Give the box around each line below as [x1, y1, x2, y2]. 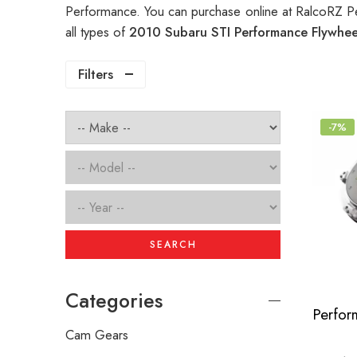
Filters [78, 65, 113, 84]
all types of [65, 22, 129, 42]
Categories [65, 287, 163, 316]
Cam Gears [65, 325, 128, 345]
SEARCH [149, 237, 197, 253]
